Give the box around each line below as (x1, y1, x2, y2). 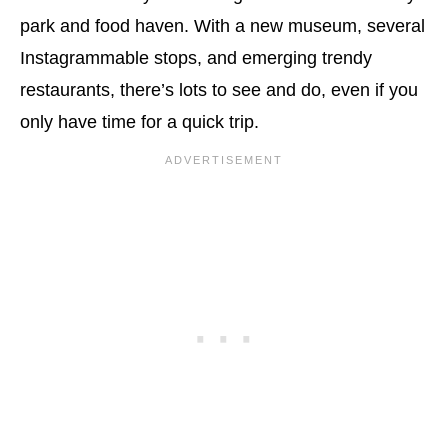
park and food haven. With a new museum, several (20, 15, 425, 36)
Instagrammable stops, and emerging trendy (20, 47, 372, 68)
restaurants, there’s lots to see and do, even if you (20, 79, 418, 100)
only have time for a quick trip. (20, 111, 259, 132)
